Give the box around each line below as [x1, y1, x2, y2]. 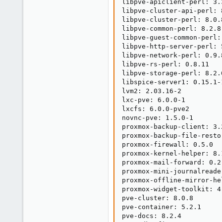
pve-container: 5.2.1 [122, 203, 201, 211]
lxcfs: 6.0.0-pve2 [122, 105, 189, 112]
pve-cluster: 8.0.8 [122, 194, 193, 202]
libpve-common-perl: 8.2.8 [122, 25, 221, 32]
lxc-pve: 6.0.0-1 [122, 96, 185, 104]
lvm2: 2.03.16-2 [122, 87, 181, 95]
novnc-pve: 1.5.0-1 [122, 114, 193, 121]
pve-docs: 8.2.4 [122, 212, 181, 220]
